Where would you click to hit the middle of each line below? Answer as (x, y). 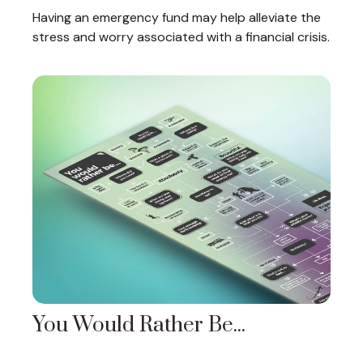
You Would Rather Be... (139, 326)
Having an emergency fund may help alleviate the (177, 18)
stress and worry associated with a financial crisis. (181, 37)
